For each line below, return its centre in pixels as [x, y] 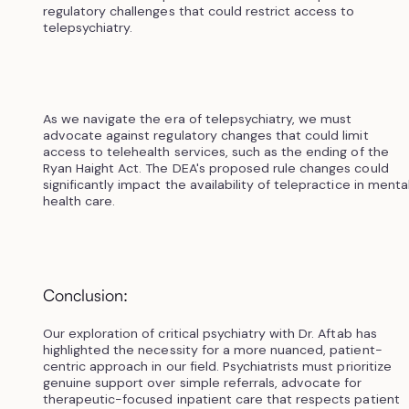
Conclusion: [85, 294]
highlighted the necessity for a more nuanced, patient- [212, 349]
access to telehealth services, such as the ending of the [215, 151]
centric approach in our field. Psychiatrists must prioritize [217, 366]
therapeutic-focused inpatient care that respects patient [221, 399]
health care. [81, 200]
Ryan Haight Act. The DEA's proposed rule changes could [215, 168]
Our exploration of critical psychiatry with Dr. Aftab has [210, 333]
